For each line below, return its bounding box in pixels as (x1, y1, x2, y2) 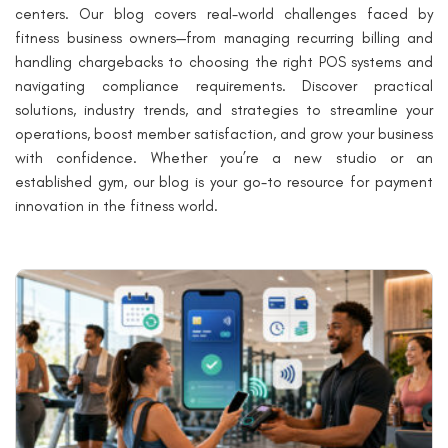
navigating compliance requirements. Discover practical (15, 77, 433, 95)
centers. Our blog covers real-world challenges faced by (15, 5, 433, 23)
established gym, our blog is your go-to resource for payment (15, 173, 433, 191)
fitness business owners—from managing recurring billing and (15, 29, 433, 47)
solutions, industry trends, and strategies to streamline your (15, 101, 433, 119)
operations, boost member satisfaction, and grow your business (15, 125, 433, 143)
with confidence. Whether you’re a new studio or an (15, 149, 433, 167)
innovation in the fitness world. (15, 197, 218, 215)
